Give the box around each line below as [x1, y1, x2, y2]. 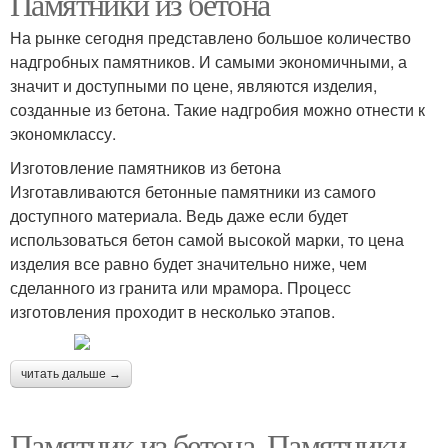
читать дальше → [21, 367, 121, 381]
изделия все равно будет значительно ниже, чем [10, 252, 367, 275]
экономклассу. [10, 122, 116, 145]
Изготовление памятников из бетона [10, 156, 281, 179]
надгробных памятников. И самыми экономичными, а [10, 50, 407, 73]
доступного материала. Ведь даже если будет [10, 204, 348, 227]
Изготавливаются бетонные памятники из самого [10, 180, 376, 203]
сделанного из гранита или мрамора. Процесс [10, 276, 351, 299]
